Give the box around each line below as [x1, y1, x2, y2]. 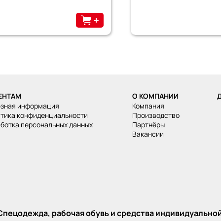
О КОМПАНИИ [132, 91, 179, 101]
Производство [137, 110, 180, 120]
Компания [135, 101, 164, 110]
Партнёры [137, 119, 165, 129]
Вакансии [136, 129, 164, 139]
